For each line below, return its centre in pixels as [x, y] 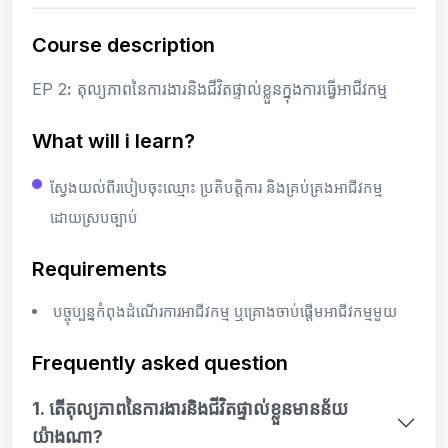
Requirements [99, 268]
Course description [123, 44]
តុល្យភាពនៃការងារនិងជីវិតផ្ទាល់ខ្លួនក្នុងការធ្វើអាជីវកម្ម [229, 88]
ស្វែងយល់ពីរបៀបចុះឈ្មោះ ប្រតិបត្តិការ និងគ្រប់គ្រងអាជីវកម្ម [216, 187]
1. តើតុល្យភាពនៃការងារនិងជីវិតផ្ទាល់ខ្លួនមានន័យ [190, 408]
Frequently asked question [160, 362]
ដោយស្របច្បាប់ [94, 217]
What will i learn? [113, 140]
